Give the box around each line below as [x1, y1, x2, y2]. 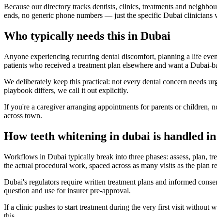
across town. [4, 111, 42, 120]
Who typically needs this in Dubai [4, 30, 170, 43]
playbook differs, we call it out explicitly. [4, 86, 128, 95]
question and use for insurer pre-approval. [4, 186, 131, 195]
